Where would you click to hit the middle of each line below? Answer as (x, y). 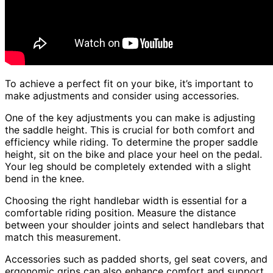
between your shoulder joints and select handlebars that (135, 225)
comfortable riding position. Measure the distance (120, 212)
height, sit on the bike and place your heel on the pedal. (133, 154)
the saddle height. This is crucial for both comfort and (130, 129)
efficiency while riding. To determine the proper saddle (131, 142)
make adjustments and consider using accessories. (122, 95)
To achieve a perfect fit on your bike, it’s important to (129, 83)
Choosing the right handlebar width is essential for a (126, 200)
